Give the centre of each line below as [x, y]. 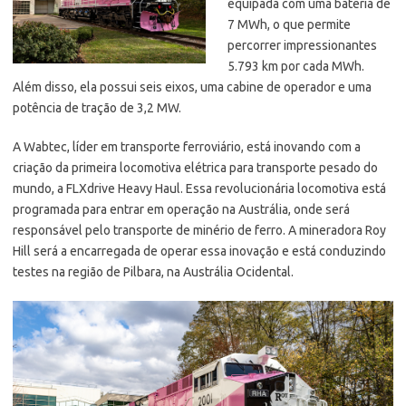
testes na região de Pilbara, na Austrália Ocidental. [153, 271]
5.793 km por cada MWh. [296, 66]
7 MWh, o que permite [289, 24]
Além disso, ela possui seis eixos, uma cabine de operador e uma [192, 87]
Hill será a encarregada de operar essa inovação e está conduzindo [199, 251]
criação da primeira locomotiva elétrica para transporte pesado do [195, 167]
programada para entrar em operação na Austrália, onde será [181, 209]
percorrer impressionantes [302, 45]
